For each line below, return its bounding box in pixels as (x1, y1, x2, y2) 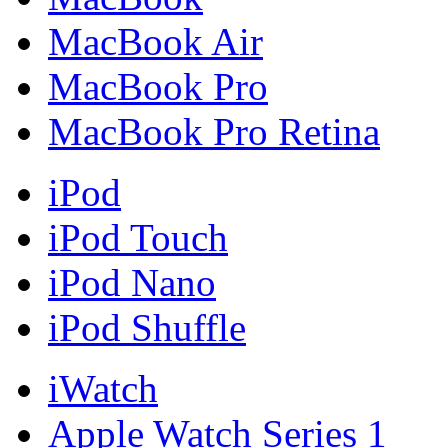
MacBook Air (48, 19, 263, 63)
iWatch (48, 366, 158, 410)
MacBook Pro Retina (48, 109, 380, 153)
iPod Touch (48, 215, 228, 259)
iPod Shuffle (48, 305, 246, 349)
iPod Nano (48, 260, 216, 304)
